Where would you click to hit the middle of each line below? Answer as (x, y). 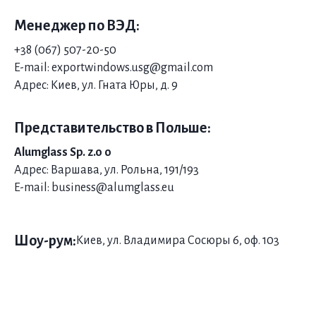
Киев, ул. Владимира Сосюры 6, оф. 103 (178, 241)
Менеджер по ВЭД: (77, 26)
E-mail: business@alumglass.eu (94, 188)
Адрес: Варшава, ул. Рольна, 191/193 (107, 170)
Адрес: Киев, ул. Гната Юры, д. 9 (96, 86)
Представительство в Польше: (113, 128)
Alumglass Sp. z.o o (63, 153)
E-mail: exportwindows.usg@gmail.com (114, 68)
